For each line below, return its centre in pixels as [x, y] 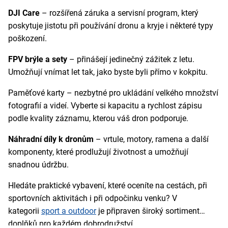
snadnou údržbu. [39, 165]
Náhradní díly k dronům [51, 139]
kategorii [25, 211]
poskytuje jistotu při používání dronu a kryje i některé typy [111, 26]
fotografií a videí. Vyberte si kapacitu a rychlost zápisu [105, 106]
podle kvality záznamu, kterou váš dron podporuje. [99, 119]
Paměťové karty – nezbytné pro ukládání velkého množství [113, 93]
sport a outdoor [69, 211]
